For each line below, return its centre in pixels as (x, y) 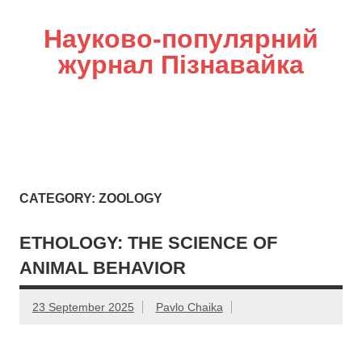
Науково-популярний (181, 39)
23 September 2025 (83, 307)
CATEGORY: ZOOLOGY (91, 198)
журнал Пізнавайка (181, 65)
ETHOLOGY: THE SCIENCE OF (148, 242)
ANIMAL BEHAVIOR (103, 267)
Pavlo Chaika (189, 307)
